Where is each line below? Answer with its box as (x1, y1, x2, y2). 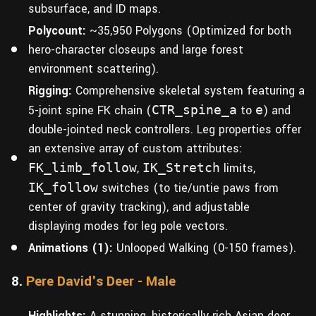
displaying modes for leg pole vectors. (28, 217, 228, 234)
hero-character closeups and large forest (28, 41, 243, 58)
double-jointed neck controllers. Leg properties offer (28, 121, 301, 138)
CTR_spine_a (152, 102, 237, 117)
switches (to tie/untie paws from (98, 179, 279, 196)
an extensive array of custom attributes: (28, 140, 242, 157)
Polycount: (28, 22, 86, 39)
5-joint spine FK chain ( (28, 102, 152, 119)
